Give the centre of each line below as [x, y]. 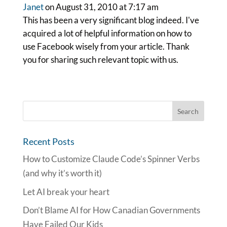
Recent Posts [48, 141]
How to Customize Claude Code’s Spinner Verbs [111, 159]
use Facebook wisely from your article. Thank [106, 46]
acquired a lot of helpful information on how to [107, 33]
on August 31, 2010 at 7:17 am [102, 7]
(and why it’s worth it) [62, 173]
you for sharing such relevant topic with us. [100, 60]
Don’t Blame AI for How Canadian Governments [111, 210]
